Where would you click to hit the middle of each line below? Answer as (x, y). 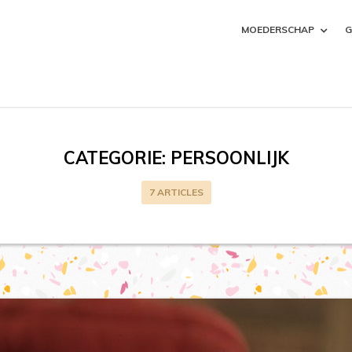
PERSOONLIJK (229, 158)
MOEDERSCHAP (278, 29)
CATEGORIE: (117, 158)
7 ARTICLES (176, 192)
